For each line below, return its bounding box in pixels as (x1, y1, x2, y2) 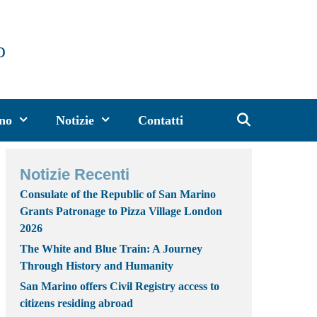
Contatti (138, 113, 184, 127)
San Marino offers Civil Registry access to (20, 280, 219, 292)
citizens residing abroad (20, 297, 133, 309)
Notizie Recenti (20, 166, 129, 183)
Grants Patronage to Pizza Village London (20, 205, 222, 217)
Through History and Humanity (20, 260, 173, 272)
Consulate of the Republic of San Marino (20, 188, 216, 200)
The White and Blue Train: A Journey (20, 243, 202, 255)
